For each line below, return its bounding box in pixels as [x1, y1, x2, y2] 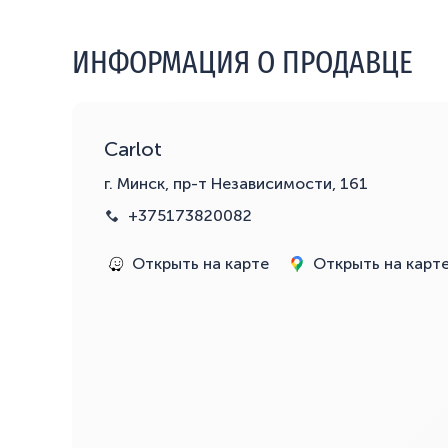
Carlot [104, 136, 162, 161]
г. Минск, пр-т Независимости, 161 [104, 173, 368, 193]
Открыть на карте [132, 253, 269, 273]
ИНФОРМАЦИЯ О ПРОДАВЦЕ [72, 42, 413, 81]
